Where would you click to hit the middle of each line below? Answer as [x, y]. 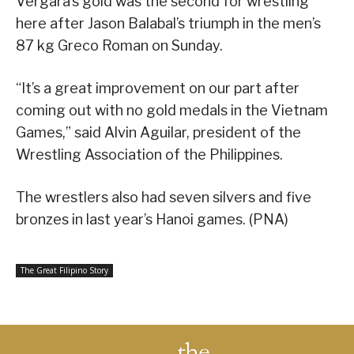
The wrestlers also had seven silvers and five [164, 197]
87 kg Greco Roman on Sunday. [119, 45]
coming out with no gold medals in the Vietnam [172, 110]
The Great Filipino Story [64, 270]
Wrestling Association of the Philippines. [149, 154]
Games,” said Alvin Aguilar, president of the [158, 132]
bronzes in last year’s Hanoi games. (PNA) [152, 219]
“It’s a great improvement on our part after [158, 88]
